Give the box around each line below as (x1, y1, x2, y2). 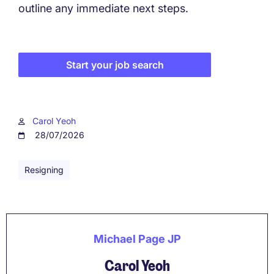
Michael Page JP (93, 232, 181, 245)
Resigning (24, 164, 64, 175)
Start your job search (65, 58, 164, 71)
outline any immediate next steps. (18, 1, 188, 15)
